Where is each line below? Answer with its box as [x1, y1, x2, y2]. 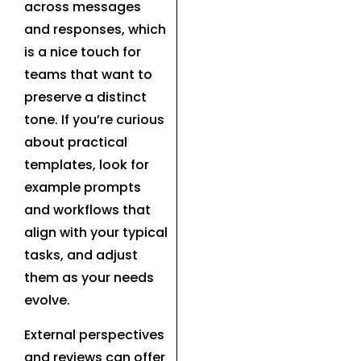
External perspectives [24, 325, 164, 344]
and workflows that [24, 201, 151, 220]
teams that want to [24, 65, 152, 85]
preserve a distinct [24, 88, 147, 107]
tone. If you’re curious [24, 110, 164, 130]
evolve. [24, 291, 70, 310]
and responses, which [24, 20, 166, 39]
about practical [24, 133, 127, 152]
